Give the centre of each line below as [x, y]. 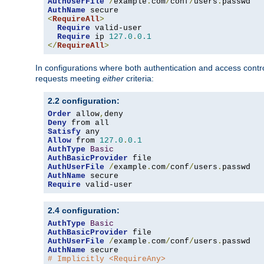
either [113, 79]
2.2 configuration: [84, 101]
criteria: [139, 79]
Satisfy [64, 132]
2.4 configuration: [84, 211]
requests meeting [69, 79]
